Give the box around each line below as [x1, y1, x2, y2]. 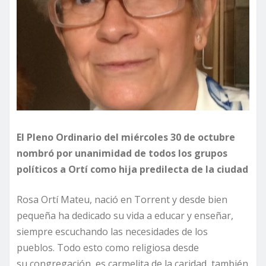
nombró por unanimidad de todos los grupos [17, 146, 227, 160]
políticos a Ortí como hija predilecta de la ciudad [17, 162, 248, 176]
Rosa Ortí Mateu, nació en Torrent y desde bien [17, 192, 227, 206]
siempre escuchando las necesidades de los [17, 224, 208, 238]
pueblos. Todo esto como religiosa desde [17, 240, 199, 254]
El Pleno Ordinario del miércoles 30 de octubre [17, 130, 235, 144]
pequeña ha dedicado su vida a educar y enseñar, [17, 208, 233, 222]
